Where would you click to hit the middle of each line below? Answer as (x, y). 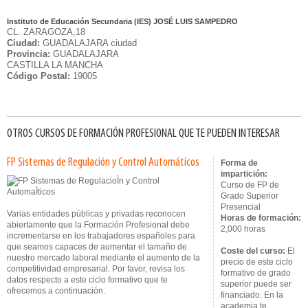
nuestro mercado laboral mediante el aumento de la (103, 258)
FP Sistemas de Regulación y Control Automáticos (103, 163)
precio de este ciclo (257, 262)
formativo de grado (256, 273)
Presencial (241, 207)
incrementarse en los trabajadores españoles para (101, 236)
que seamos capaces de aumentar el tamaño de (97, 247)
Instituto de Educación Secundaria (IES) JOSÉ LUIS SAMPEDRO (122, 21)
